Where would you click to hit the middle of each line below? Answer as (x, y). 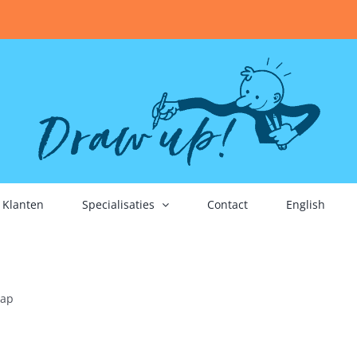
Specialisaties (118, 204)
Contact (227, 204)
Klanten (23, 204)
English (305, 204)
